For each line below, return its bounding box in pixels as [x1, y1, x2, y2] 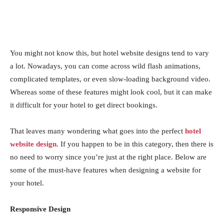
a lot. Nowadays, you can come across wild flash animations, [10, 62, 200, 70]
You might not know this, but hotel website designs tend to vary [10, 49, 209, 57]
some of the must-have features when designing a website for [10, 166, 201, 174]
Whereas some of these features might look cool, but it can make [10, 88, 212, 96]
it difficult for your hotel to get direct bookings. [10, 101, 157, 109]
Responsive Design [10, 205, 70, 213]
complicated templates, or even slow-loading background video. [10, 75, 210, 83]
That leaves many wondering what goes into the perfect [10, 127, 185, 135]
